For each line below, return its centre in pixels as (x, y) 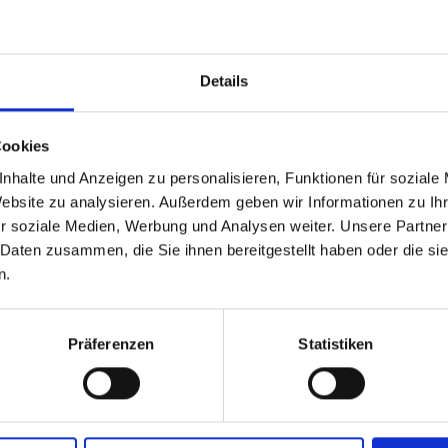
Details (224, 80)
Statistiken (336, 343)
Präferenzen (111, 343)
